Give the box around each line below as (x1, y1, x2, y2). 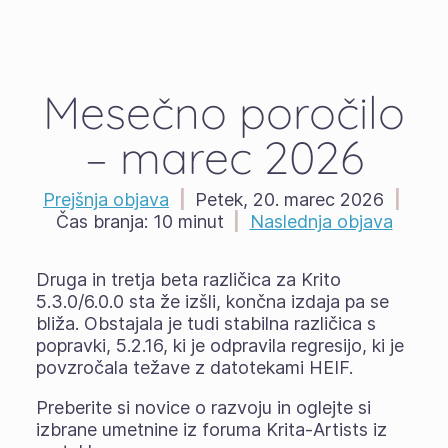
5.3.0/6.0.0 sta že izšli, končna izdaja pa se (35, 291, 389, 312)
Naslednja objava (249, 211, 393, 232)
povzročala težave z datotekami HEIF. (35, 357, 353, 378)
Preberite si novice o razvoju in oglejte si (35, 397, 371, 418)
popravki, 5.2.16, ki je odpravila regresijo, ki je (35, 335, 404, 356)
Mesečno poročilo (43, 84, 405, 140)
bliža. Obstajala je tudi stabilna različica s (35, 313, 376, 334)
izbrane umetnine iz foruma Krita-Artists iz (35, 419, 387, 440)
